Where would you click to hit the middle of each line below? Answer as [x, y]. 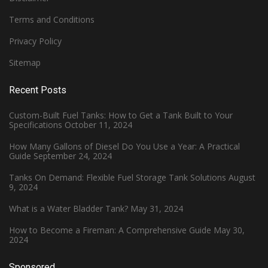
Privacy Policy [35, 41]
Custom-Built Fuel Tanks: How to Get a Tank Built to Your [121, 115]
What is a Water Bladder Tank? [68, 208]
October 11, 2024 [98, 124]
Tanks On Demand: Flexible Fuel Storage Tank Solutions [118, 177]
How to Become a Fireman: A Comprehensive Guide [110, 230]
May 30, [229, 230]
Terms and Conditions [52, 19]
